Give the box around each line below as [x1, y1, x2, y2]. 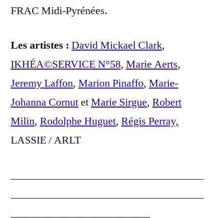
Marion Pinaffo [78, 76, 144, 91]
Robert [152, 95, 182, 109]
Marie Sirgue [91, 95, 147, 109]
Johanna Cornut [11, 95, 78, 109]
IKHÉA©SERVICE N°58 [11, 57, 121, 72]
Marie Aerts [126, 57, 178, 72]
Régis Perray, [121, 114, 179, 128]
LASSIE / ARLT [11, 133, 81, 147]
